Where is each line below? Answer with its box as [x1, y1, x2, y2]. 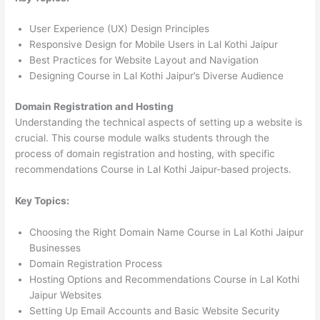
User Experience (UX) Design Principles [29, 23, 210, 35]
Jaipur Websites [29, 289, 102, 301]
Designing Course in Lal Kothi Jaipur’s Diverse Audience [29, 70, 284, 82]
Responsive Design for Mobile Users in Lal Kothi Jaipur [29, 39, 279, 51]
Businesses [29, 241, 81, 254]
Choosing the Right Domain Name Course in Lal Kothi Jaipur [29, 226, 304, 238]
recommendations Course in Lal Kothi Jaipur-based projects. [15, 163, 292, 175]
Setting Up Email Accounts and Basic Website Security [29, 304, 281, 316]
